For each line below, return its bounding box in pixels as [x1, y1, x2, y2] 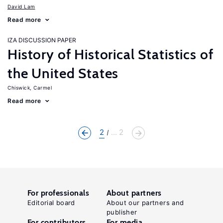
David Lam [7, 3, 35, 9]
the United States [7, 65, 119, 82]
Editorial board [27, 199, 75, 207]
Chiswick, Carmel [7, 85, 52, 91]
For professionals [27, 188, 90, 198]
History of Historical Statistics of [7, 46, 214, 63]
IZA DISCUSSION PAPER [7, 36, 76, 44]
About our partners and [107, 199, 184, 207]
